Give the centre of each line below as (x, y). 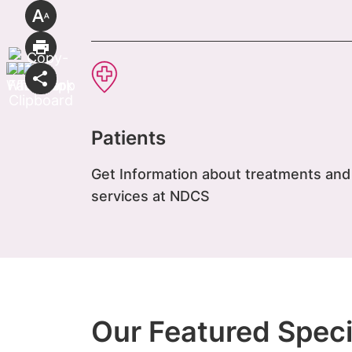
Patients (128, 138)
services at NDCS (150, 196)
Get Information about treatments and (220, 174)
